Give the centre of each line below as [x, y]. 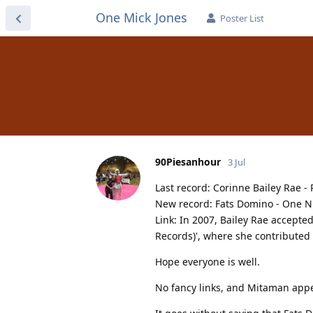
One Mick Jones [141, 17]
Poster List [242, 18]
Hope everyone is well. [208, 261]
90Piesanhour [188, 161]
